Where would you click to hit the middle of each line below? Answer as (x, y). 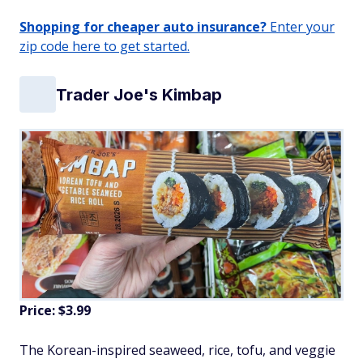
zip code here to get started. (105, 47)
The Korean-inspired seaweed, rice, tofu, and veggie (177, 350)
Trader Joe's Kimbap (139, 94)
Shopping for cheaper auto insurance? (143, 27)
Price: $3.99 (55, 311)
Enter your (301, 27)
